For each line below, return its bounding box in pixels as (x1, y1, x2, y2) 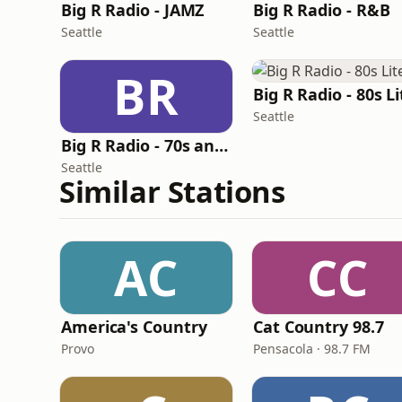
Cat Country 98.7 (253, 316, 384, 337)
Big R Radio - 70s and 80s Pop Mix (214, 135, 229, 156)
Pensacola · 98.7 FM (253, 340, 371, 357)
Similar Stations (59, 171, 285, 212)
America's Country (61, 316, 207, 337)
